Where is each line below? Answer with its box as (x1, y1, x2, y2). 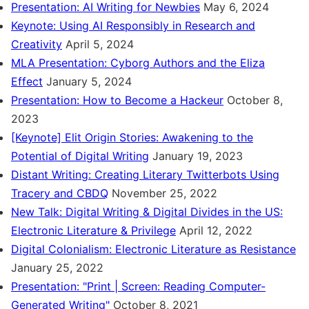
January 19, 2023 (152, 149, 243, 163)
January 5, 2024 (46, 74, 132, 88)
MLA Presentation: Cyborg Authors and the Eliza (11, 56, 265, 70)
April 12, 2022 (179, 223, 252, 237)
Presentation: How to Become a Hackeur (11, 93, 223, 107)
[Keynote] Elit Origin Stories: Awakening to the (11, 130, 253, 144)
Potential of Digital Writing (11, 149, 149, 163)
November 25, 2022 (112, 186, 217, 200)
